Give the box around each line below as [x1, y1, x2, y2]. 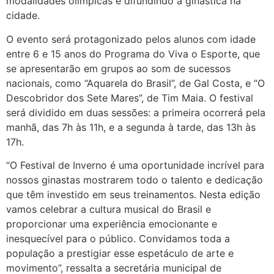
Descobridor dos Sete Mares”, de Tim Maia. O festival [6, 91, 253, 104]
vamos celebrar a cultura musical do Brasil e [6, 203, 211, 216]
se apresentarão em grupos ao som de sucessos [6, 62, 231, 75]
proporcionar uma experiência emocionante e [6, 218, 217, 231]
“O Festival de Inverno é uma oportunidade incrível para [6, 159, 264, 172]
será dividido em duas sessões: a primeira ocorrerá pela [6, 106, 265, 119]
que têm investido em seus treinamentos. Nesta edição [6, 188, 261, 201]
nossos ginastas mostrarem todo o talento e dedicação [6, 174, 263, 187]
